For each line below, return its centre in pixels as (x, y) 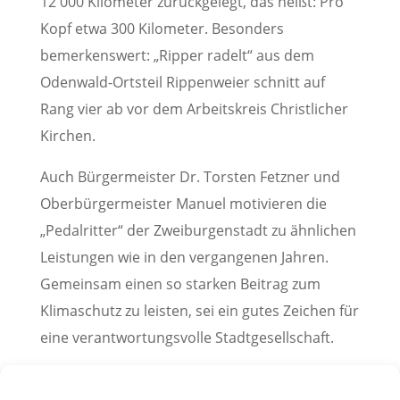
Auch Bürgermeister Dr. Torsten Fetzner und (190, 177)
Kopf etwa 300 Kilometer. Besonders (162, 29)
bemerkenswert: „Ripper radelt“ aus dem (177, 55)
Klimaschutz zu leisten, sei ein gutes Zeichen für (199, 311)
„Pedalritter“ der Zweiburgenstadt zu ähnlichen (198, 230)
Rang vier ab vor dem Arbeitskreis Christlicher (194, 109)
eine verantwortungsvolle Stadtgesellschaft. (187, 337)
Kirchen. (67, 136)
